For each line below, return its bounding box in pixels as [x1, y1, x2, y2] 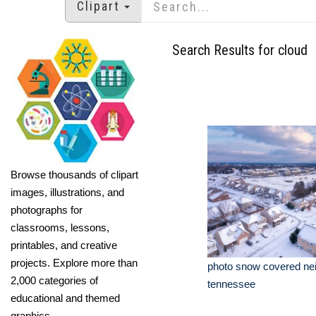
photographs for [11, 203, 83, 216]
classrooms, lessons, [11, 221, 109, 233]
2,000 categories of [11, 274, 98, 286]
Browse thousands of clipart [11, 168, 138, 181]
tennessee [207, 278, 255, 290]
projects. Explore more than [11, 256, 138, 269]
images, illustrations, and [11, 186, 124, 198]
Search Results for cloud [172, 42, 308, 59]
